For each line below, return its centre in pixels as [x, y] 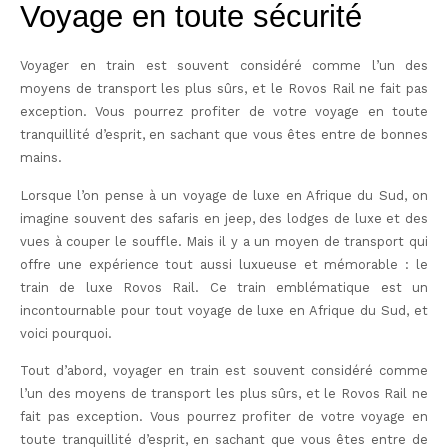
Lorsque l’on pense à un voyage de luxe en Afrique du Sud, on [224, 195]
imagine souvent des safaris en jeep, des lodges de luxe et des [224, 218]
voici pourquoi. [66, 333]
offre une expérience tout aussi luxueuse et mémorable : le [224, 264]
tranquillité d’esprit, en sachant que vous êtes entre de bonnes [224, 135]
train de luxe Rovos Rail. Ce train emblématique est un [224, 287]
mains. [41, 158]
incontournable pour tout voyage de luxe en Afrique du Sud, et [224, 310]
